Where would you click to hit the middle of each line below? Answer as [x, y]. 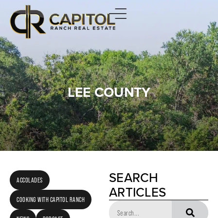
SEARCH [134, 178]
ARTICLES [137, 192]
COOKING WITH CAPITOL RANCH [51, 200]
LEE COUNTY [109, 92]
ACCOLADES [30, 180]
